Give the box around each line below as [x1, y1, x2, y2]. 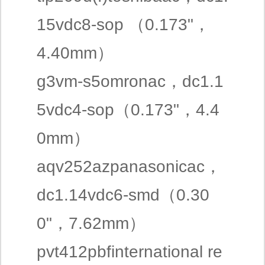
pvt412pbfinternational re [37, 243, 222, 261]
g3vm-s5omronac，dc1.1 [37, 72, 224, 91]
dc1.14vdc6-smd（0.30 [37, 186, 209, 204]
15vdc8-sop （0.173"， [37, 15, 210, 34]
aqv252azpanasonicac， [37, 157, 221, 176]
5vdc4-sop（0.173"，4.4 [37, 101, 219, 119]
